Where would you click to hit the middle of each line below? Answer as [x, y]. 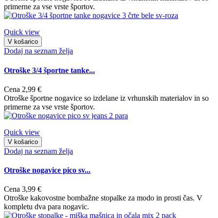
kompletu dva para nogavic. [46, 207]
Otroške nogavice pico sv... [47, 170]
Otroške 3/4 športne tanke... [49, 70]
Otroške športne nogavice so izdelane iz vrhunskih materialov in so [106, 98]
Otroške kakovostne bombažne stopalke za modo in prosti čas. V [103, 198]
